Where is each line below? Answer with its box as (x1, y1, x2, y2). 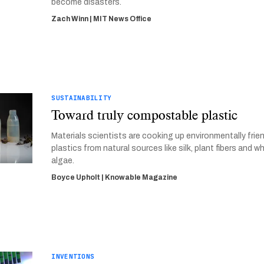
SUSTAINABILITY (51, 94, 112, 102)
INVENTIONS (51, 252, 95, 260)
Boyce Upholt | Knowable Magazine (51, 173, 178, 181)
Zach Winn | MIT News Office (51, 15, 152, 23)
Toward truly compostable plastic (51, 107, 238, 123)
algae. (51, 156, 75, 165)
